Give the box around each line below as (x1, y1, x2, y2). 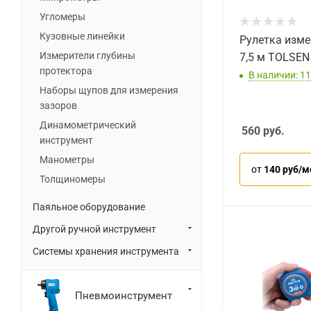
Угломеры (40, 11, 85, 22)
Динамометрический (40, 119, 136, 131)
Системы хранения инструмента (33, 246, 179, 257)
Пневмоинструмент (75, 289, 172, 302)
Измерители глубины (40, 50, 135, 61)
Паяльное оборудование (33, 201, 145, 212)
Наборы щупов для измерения (40, 85, 178, 96)
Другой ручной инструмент (33, 224, 156, 235)
